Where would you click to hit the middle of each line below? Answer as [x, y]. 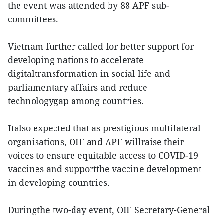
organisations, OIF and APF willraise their [96, 141]
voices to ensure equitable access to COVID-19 [103, 155]
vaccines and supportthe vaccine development [105, 169]
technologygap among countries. [76, 100]
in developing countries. [59, 182]
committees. [33, 19]
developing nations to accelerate [76, 60]
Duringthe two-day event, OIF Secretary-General [109, 209]
